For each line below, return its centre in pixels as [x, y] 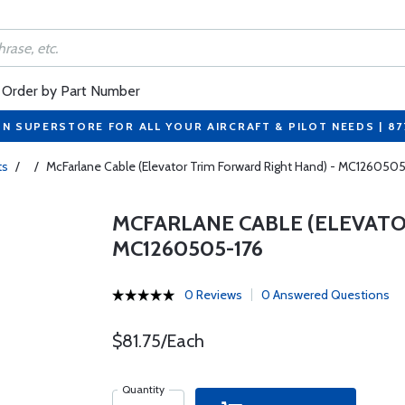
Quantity [143, 389]
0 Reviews [213, 295]
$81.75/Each [158, 341]
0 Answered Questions [325, 295]
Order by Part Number [71, 91]
